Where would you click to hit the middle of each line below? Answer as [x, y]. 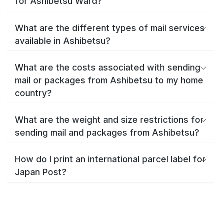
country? [33, 93]
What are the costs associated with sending [108, 67]
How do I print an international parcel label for [110, 159]
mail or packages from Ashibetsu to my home [109, 80]
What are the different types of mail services [110, 28]
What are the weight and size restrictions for [109, 119]
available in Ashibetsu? [63, 40]
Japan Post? [41, 172]
